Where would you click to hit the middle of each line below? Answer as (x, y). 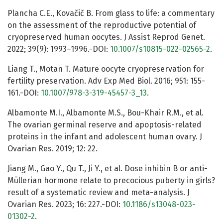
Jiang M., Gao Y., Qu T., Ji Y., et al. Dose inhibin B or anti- (108, 169)
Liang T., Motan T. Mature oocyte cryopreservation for (106, 69)
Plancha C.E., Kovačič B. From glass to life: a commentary (111, 13)
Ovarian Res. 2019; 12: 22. (53, 149)
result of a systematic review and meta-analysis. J (99, 193)
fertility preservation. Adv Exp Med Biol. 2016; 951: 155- (106, 81)
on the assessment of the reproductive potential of (102, 25)
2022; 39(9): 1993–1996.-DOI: (59, 49)
